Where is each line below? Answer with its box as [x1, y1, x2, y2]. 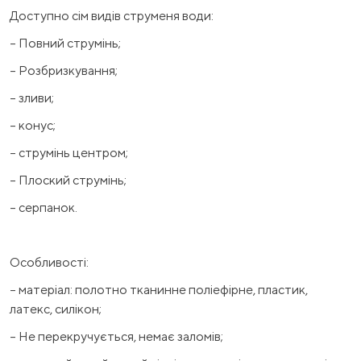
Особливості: [10, 254, 89, 270]
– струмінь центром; [10, 144, 128, 160]
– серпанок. [10, 199, 77, 215]
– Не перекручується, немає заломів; [10, 328, 223, 344]
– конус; [10, 117, 56, 133]
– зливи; [10, 89, 54, 106]
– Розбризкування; [10, 62, 118, 78]
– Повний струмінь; [10, 35, 121, 51]
